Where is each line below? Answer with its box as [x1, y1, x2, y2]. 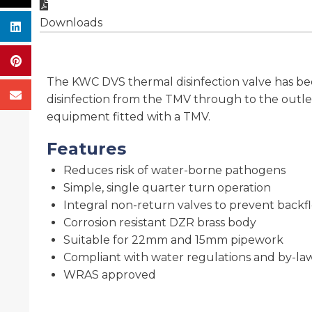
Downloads [40, 16, 102, 30]
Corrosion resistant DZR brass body [63, 216, 256, 230]
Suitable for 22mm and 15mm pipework [63, 233, 283, 247]
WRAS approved [63, 268, 156, 282]
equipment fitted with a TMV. [47, 110, 210, 124]
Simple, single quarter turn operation [63, 181, 271, 195]
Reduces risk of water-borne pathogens [63, 164, 286, 178]
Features [47, 139, 126, 159]
